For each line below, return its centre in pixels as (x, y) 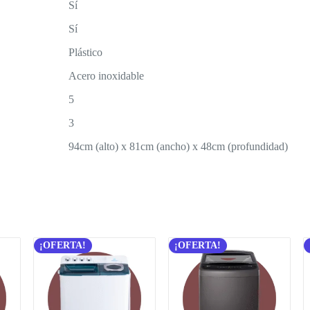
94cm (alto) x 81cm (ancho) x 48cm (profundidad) (178, 146)
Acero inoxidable (106, 75)
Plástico (85, 52)
